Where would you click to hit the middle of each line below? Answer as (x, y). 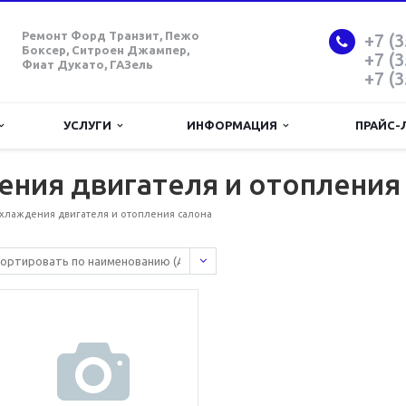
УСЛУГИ (90, 125)
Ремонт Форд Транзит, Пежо (111, 35)
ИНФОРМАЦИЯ (234, 125)
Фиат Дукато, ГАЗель (87, 64)
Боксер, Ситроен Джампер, (106, 50)
